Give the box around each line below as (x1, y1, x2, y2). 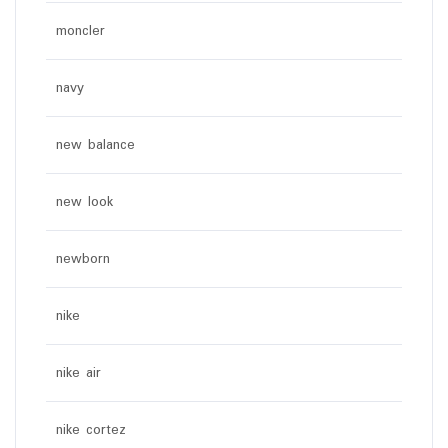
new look (56, 191, 113, 213)
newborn (56, 248, 110, 270)
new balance (56, 134, 135, 156)
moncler (56, 20, 105, 42)
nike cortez (56, 419, 126, 441)
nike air (56, 362, 101, 384)
